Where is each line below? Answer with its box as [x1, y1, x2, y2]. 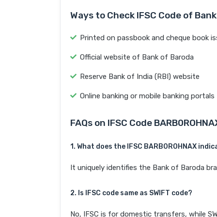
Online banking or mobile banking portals [80, 92, 215, 101]
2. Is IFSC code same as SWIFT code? [70, 189, 192, 198]
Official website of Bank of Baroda [80, 53, 194, 62]
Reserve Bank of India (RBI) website [80, 72, 200, 81]
